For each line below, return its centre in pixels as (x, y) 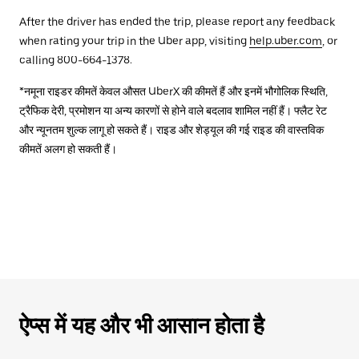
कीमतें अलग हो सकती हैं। (68, 149)
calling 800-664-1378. (76, 60)
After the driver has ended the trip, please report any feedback (177, 22)
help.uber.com (286, 41)
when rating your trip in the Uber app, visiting (134, 41)
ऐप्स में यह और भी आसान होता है (142, 325)
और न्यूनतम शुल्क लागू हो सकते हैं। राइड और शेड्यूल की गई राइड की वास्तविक (171, 130)
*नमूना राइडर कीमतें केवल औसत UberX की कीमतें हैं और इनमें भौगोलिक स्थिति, (173, 91)
